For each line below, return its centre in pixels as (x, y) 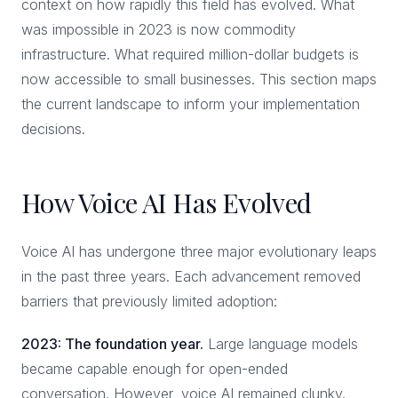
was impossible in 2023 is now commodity (159, 29)
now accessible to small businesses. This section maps (199, 79)
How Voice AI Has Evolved (167, 203)
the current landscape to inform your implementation (191, 104)
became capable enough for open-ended (155, 369)
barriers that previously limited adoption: (149, 301)
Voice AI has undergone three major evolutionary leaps (199, 251)
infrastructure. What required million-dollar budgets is (190, 54)
